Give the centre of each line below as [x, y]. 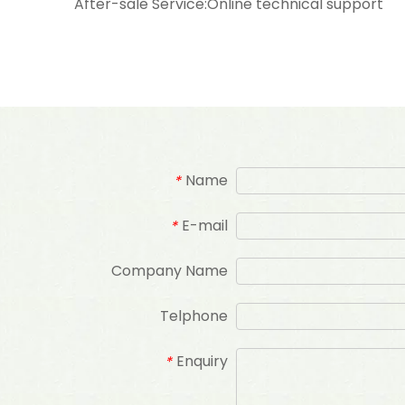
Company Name [170, 271]
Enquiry [202, 361]
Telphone [194, 316]
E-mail [205, 226]
